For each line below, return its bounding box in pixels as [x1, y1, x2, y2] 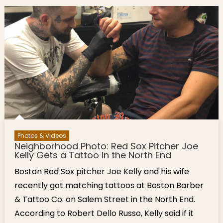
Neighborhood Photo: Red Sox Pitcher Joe [14, 140, 198, 153]
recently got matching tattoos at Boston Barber [14, 180, 204, 192]
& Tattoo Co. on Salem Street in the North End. [14, 194, 195, 206]
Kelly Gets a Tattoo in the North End [14, 149, 171, 162]
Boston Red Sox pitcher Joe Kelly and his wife [14, 166, 189, 178]
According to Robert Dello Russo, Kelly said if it [14, 208, 194, 220]
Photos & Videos [17, 131, 66, 140]
